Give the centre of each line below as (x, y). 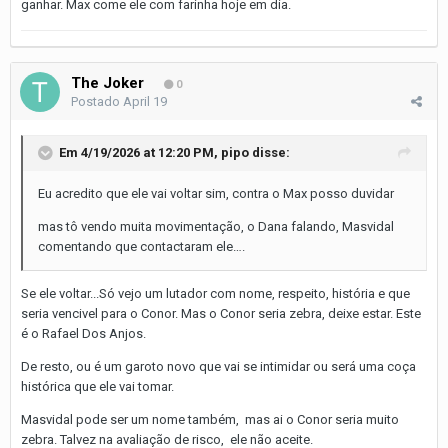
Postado (97, 101)
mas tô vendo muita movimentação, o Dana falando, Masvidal (216, 226)
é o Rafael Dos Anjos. (83, 333)
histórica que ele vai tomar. (97, 386)
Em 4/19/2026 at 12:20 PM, (140, 152)
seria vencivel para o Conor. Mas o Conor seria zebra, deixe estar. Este (221, 313)
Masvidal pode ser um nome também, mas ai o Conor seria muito (210, 419)
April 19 (145, 101)
